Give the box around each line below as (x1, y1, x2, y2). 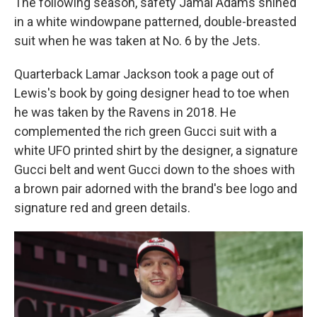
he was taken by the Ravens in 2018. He (14, 105, 236, 120)
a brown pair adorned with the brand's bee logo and (14, 181, 297, 196)
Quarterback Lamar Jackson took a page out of (14, 67, 275, 81)
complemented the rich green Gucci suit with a (14, 124, 277, 139)
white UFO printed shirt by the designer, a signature (14, 143, 298, 158)
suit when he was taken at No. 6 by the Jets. (14, 33, 260, 48)
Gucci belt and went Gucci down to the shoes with (14, 162, 295, 177)
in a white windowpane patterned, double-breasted (14, 14, 296, 29)
